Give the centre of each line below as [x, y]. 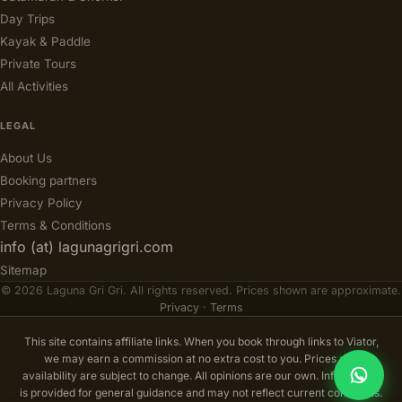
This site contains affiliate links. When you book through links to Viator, [201, 341]
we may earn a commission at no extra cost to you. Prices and [201, 358]
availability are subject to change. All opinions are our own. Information [201, 376]
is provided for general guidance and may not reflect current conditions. [201, 393]
